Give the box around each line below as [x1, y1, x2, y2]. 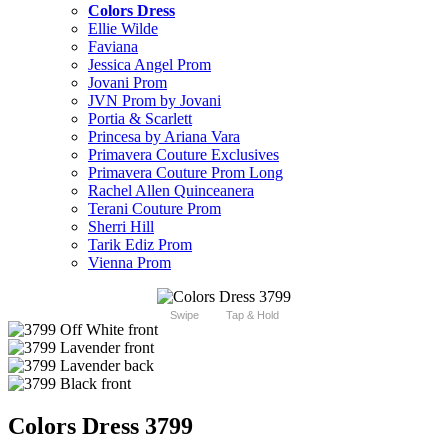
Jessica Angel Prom [88, 56, 211, 74]
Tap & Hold [225, 309, 279, 322]
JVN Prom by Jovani [88, 92, 221, 110]
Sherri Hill [88, 218, 154, 236]
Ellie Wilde [88, 20, 158, 38]
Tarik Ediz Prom [88, 236, 192, 254]
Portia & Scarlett [88, 110, 192, 128]
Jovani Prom [88, 74, 167, 92]
